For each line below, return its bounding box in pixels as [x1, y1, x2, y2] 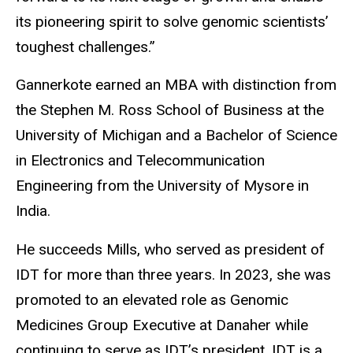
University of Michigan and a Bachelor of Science [16, 126, 337, 145]
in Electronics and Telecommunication [16, 151, 265, 170]
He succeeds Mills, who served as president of [16, 240, 325, 259]
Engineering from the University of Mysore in [16, 176, 309, 195]
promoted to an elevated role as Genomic [16, 291, 288, 310]
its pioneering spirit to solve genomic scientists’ [16, 12, 329, 31]
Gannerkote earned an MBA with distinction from [16, 76, 336, 95]
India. [16, 202, 50, 221]
